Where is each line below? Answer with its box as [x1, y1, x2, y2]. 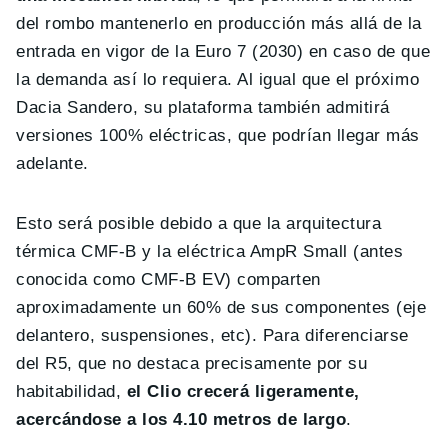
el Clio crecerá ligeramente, [121, 382, 360, 402]
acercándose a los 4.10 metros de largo [16, 410, 347, 430]
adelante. [16, 154, 89, 174]
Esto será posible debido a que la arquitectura [16, 214, 382, 234]
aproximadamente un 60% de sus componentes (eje [16, 298, 427, 318]
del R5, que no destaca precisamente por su [16, 354, 368, 374]
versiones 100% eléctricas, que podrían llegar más [16, 126, 420, 146]
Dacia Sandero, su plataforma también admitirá [16, 98, 390, 118]
